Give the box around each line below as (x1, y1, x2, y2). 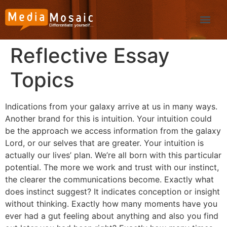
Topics (10, 67, 74, 92)
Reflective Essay (10, 43, 170, 68)
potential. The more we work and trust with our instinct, (5, 162, 219, 172)
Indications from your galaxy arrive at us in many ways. (5, 101, 217, 111)
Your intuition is (141, 138, 204, 148)
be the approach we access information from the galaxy (5, 126, 221, 136)
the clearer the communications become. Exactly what (5, 174, 214, 184)
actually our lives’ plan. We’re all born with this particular (5, 150, 221, 160)
